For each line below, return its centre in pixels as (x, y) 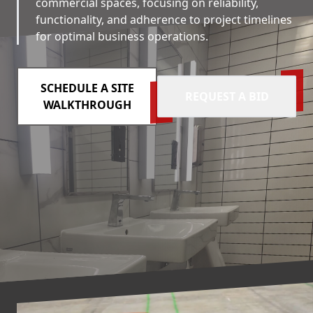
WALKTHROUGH (87, 105)
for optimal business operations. (122, 36)
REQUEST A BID (227, 96)
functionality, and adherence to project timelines (164, 20)
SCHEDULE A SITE (87, 88)
